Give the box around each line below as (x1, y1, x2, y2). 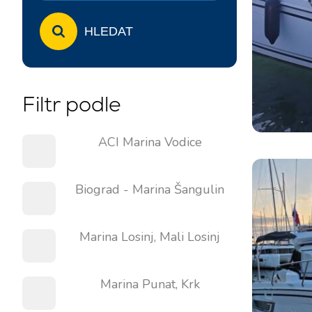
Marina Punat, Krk (100, 276, 200, 292)
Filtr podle (22, 91, 121, 118)
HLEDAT (84, 24, 133, 38)
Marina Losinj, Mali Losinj (79, 228, 220, 245)
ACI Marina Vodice (97, 134, 202, 150)
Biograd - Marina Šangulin (75, 181, 224, 198)
